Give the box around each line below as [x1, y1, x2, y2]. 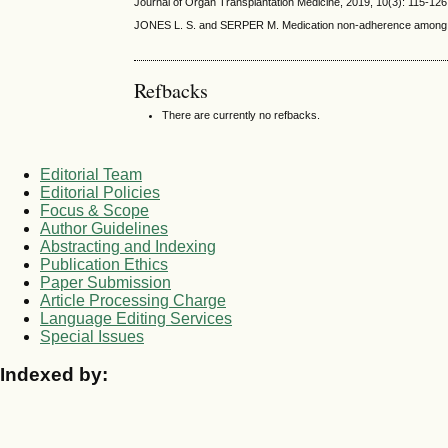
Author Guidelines [40, 219, 168, 237]
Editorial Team [40, 165, 142, 183]
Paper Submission [40, 273, 171, 291]
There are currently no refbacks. [162, 109, 321, 122]
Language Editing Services [40, 309, 232, 327]
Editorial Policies [40, 183, 160, 201]
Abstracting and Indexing [40, 237, 216, 255]
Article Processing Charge [40, 291, 226, 309]
